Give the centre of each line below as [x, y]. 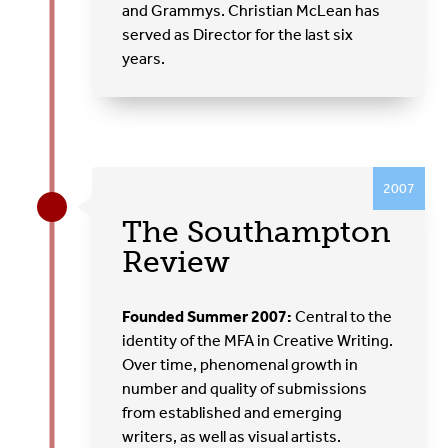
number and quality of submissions [245, 388]
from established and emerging [232, 412]
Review [176, 261]
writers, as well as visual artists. [233, 436]
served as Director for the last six [238, 34]
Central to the [342, 316]
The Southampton [257, 231]
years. [144, 58]
